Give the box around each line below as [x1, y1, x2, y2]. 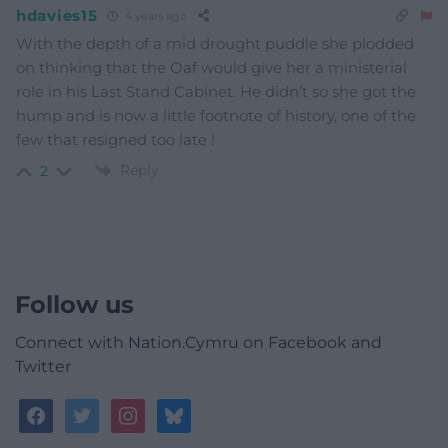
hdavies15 [16, 6, 98, 26]
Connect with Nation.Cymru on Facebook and [15, 332, 382, 352]
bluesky [156, 399, 222, 419]
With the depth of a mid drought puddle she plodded [16, 33, 414, 53]
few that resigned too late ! [16, 129, 215, 149]
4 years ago [122, 9, 188, 24]
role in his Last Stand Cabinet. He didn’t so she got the [16, 81, 416, 101]
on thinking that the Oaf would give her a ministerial [16, 57, 407, 77]
